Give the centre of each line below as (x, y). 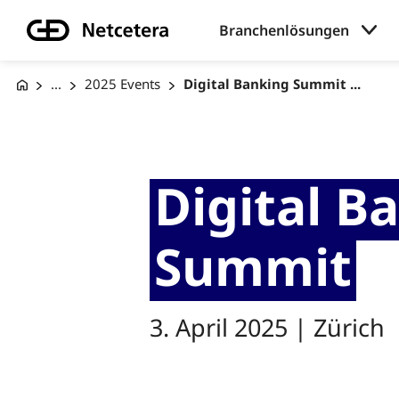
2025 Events (122, 84)
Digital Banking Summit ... (272, 84)
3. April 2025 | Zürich (267, 327)
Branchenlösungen (284, 30)
